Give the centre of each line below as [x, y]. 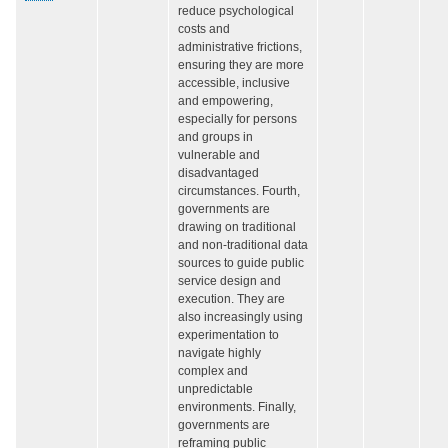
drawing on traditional [237, 227]
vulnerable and [219, 155]
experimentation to [228, 335]
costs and [204, 29]
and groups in [215, 137]
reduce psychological [236, 11]
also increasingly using [240, 317]
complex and [213, 371]
